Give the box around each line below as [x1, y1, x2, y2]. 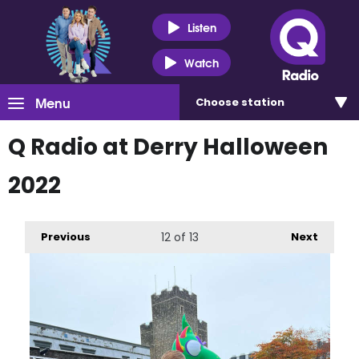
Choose [196, 95, 241, 110]
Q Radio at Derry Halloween [8, 131, 328, 163]
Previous [41, 229, 91, 244]
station [241, 95, 284, 110]
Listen [187, 18, 216, 36]
